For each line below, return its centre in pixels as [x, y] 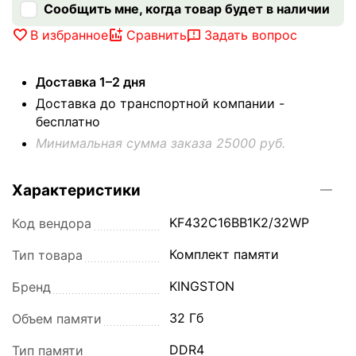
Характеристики [76, 190]
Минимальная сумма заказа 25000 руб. [161, 143]
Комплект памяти [224, 255]
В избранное [69, 35]
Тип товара [47, 255]
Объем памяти [57, 319]
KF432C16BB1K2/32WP [240, 223]
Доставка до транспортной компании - [160, 104]
